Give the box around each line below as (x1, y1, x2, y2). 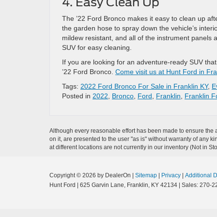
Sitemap (135, 172, 157, 179)
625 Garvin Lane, (78, 182, 125, 188)
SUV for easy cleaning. (62, 44, 132, 51)
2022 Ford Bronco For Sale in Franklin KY (80, 82, 208, 90)
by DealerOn (97, 172, 131, 179)
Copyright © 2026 (49, 172, 97, 179)
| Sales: (177, 182, 200, 188)
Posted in (62, 92, 93, 100)
